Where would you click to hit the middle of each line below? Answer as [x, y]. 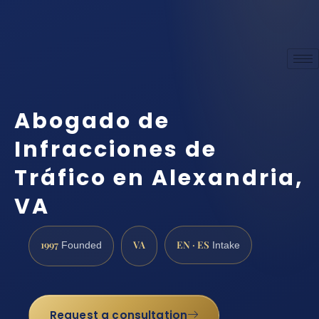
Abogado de [92, 121]
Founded [80, 245]
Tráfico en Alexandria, [159, 178]
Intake [225, 245]
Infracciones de [116, 149]
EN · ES [193, 244]
